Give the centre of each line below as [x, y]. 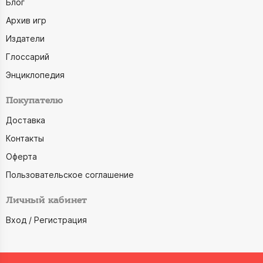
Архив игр [26, 20]
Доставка [26, 120]
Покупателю [34, 101]
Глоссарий [28, 57]
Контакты [25, 138]
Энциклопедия [35, 75]
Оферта [21, 156]
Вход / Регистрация [46, 220]
